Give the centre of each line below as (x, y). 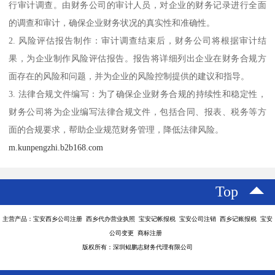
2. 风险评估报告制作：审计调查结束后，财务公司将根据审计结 (137, 41)
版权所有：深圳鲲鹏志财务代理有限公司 (137, 247)
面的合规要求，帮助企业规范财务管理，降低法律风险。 (116, 130)
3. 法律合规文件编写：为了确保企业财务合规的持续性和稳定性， (137, 94)
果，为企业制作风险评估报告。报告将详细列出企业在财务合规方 (137, 59)
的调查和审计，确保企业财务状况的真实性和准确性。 (112, 23)
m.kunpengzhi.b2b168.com (56, 148)
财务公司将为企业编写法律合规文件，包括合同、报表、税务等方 (137, 112)
